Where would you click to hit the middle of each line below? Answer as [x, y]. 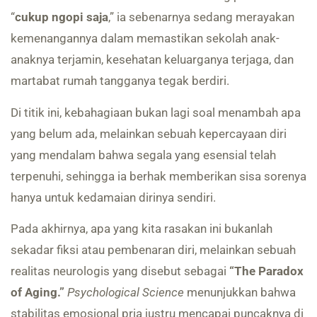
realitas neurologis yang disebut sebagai [120, 271]
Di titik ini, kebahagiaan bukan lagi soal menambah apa [156, 112]
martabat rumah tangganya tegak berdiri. [120, 81]
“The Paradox [266, 271]
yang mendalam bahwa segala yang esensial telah [143, 155]
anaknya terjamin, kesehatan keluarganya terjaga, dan [152, 60]
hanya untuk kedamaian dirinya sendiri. [113, 197]
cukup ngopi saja [62, 17]
